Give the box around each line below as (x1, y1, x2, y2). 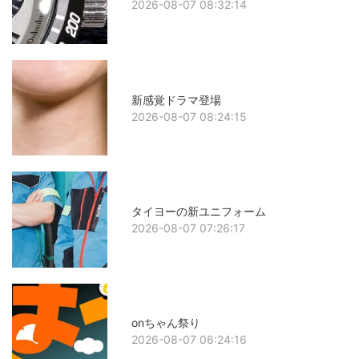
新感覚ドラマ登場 (131, 92, 222, 107)
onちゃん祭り (131, 316, 201, 330)
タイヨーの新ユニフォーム (131, 204, 267, 219)
